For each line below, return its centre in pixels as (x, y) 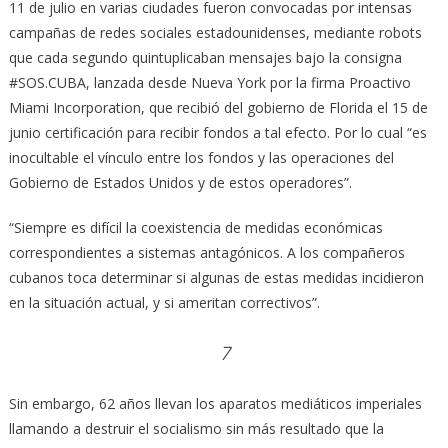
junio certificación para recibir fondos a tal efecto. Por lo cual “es (217, 132)
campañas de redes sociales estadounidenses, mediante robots (215, 32)
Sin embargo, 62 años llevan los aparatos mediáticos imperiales (215, 403)
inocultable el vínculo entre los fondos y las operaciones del (201, 157)
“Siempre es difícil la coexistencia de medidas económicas (195, 227)
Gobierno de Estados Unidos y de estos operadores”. (180, 182)
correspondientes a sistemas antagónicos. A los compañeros (206, 252)
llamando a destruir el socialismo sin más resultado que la (196, 428)
